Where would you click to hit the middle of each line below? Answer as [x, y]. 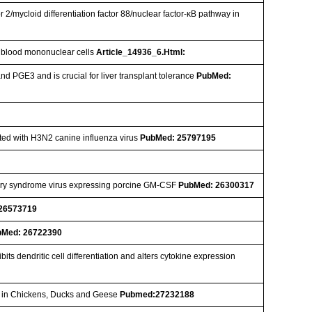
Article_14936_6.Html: [141, 52]
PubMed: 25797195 [178, 138]
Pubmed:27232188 [157, 294]
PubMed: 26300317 [217, 185]
